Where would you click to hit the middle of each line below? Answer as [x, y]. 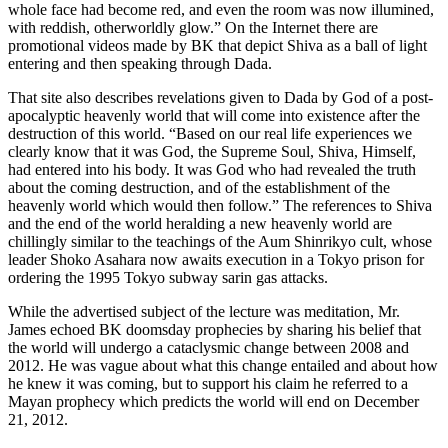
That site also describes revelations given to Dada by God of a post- [220, 97]
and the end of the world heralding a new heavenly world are [200, 223]
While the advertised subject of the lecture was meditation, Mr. [204, 311]
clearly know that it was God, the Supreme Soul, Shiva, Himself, [212, 151]
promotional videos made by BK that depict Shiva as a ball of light [217, 45]
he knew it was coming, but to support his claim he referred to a [208, 383]
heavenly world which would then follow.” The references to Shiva [220, 205]
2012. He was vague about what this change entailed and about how [223, 365]
